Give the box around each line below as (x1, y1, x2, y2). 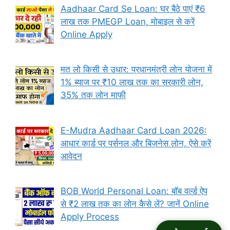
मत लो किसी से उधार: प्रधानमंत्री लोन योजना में (60, 64, 212, 75)
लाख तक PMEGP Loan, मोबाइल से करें (60, 16, 195, 27)
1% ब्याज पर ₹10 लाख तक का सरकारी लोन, (60, 77, 203, 88)
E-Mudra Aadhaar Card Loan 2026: (60, 125, 207, 136)
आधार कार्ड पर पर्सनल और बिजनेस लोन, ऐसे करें (60, 138, 211, 148)
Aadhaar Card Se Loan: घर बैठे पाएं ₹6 (60, 4, 205, 14)
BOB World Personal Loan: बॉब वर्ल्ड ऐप (60, 186, 207, 197)
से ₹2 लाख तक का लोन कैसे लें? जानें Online (60, 199, 209, 209)
